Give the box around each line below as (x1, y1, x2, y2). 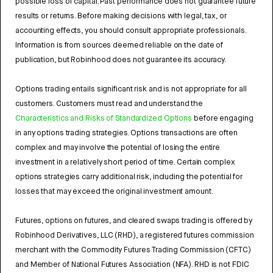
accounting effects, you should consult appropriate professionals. (15, 25, 246, 36)
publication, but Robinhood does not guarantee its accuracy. (15, 54, 227, 65)
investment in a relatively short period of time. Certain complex (15, 157, 235, 168)
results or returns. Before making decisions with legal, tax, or (15, 10, 227, 21)
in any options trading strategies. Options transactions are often (15, 127, 238, 138)
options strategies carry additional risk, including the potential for (15, 171, 243, 182)
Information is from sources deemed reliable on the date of (15, 40, 224, 51)
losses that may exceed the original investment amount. (15, 186, 213, 197)
